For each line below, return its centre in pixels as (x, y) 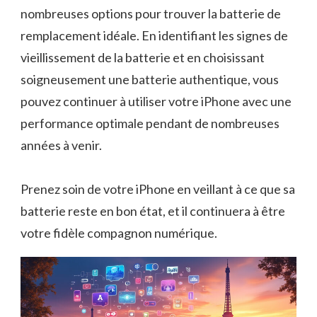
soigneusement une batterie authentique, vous (150, 80)
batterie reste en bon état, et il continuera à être (153, 211)
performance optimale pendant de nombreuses (150, 123)
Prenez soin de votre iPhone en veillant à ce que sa (158, 189)
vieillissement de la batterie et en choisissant (143, 58)
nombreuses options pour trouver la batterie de (151, 14)
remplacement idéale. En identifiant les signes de (154, 36)
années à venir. (61, 145)
